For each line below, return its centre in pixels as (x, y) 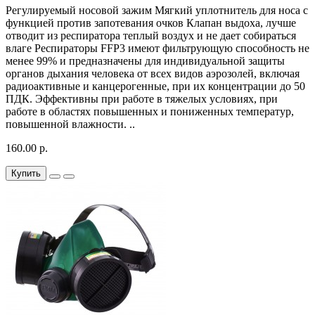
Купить (26, 174)
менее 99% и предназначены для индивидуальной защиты (145, 61)
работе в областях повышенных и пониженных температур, (150, 112)
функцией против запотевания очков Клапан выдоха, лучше (151, 23)
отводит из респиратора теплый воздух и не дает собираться (151, 36)
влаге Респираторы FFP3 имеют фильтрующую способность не (157, 49)
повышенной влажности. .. (70, 124)
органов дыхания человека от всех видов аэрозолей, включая (153, 74)
